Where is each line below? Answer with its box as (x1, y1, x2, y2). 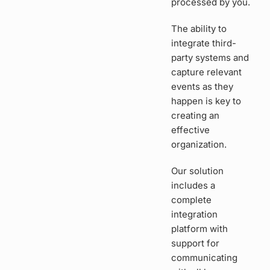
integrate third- (171, 37, 237, 49)
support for (171, 237, 220, 250)
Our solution (171, 165, 224, 177)
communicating (171, 252, 238, 264)
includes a (171, 180, 216, 192)
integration (171, 209, 218, 221)
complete (171, 194, 212, 206)
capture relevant (171, 66, 242, 78)
